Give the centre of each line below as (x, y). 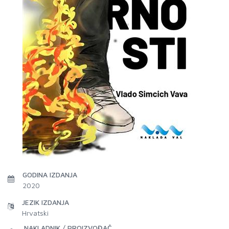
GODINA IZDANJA (50, 175)
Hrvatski (35, 213)
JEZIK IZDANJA (45, 202)
